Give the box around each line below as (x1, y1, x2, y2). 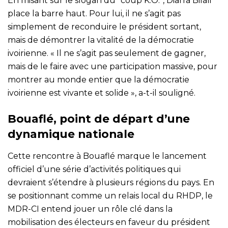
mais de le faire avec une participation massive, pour (8, 61, 217, 71)
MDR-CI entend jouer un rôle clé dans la (8, 204, 173, 214)
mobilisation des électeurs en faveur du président (8, 217, 210, 227)
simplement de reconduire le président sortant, (8, 21, 201, 32)
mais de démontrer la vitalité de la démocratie (8, 35, 194, 45)
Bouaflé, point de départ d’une (8, 111, 190, 125)
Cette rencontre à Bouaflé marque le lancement (8, 151, 207, 161)
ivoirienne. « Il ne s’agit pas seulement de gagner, (8, 48, 206, 58)
